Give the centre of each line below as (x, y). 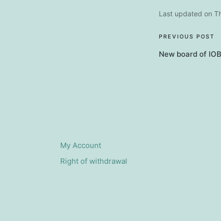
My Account (81, 145)
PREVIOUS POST (187, 37)
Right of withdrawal (94, 161)
